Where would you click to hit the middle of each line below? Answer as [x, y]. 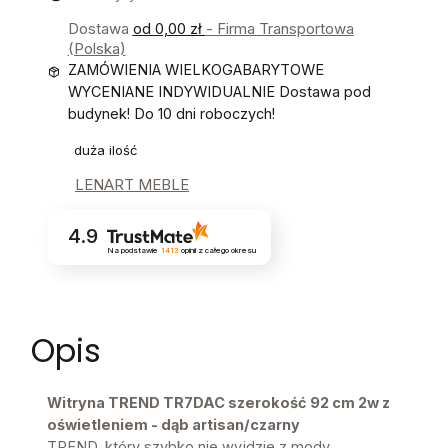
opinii [188, 250]
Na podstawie [132, 250]
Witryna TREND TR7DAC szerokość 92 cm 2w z [218, 403]
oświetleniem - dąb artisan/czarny [173, 425]
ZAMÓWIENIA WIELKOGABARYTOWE [195, 69]
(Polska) [96, 48]
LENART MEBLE [132, 184]
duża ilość [105, 149]
